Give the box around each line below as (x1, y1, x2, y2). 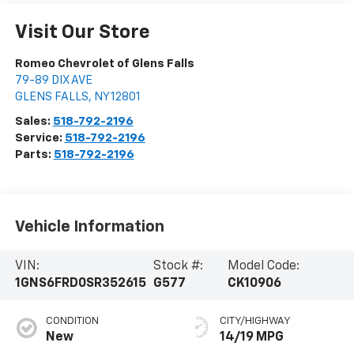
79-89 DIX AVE (14, 74, 92, 87)
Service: (14, 132, 65, 145)
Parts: (14, 149, 54, 161)
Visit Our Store (14, 23, 150, 43)
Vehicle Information (14, 218, 164, 235)
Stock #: (153, 259, 203, 273)
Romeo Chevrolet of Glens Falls (14, 58, 194, 70)
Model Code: (227, 259, 299, 273)
